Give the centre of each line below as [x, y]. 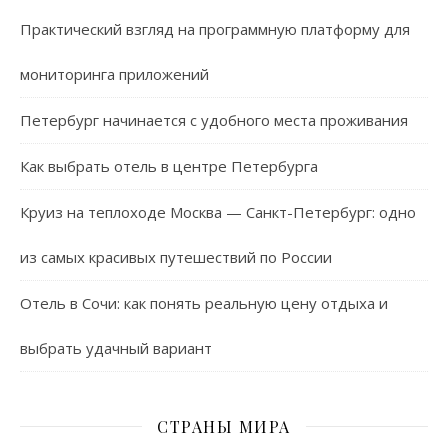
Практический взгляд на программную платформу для [215, 28]
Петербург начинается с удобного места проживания [214, 119]
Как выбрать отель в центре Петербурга [169, 165]
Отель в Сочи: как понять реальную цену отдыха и [204, 302]
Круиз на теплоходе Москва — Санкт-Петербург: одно [218, 211]
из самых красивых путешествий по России [176, 256]
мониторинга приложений [114, 73]
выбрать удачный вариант [116, 347]
